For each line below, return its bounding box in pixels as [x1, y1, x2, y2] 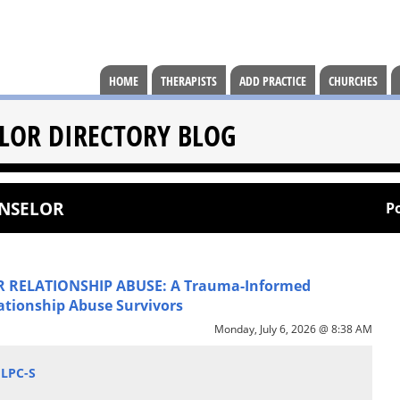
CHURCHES [329, 72, 378, 89]
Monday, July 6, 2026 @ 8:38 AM [213, 321, 372, 337]
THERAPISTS [161, 72, 217, 89]
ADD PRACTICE [239, 72, 306, 89]
